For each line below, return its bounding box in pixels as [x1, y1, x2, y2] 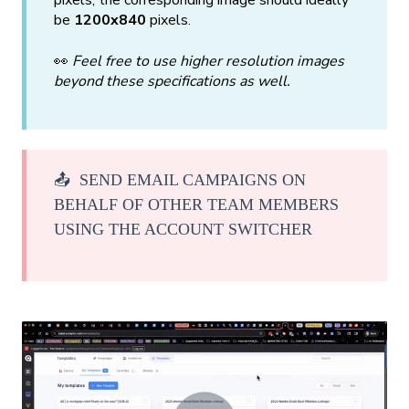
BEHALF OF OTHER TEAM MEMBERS [54, 195, 339, 215]
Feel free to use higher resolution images [72, 50, 344, 71]
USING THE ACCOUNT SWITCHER [54, 220, 312, 239]
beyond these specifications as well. [54, 70, 290, 91]
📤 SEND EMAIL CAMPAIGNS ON [54, 171, 306, 190]
